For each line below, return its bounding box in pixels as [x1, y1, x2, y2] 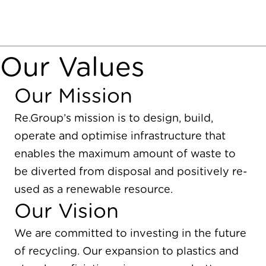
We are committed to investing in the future [14, 229, 246, 239]
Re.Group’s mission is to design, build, [14, 113, 213, 124]
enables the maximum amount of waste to [14, 149, 236, 160]
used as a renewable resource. [14, 185, 173, 195]
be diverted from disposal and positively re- [14, 167, 247, 178]
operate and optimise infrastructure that [14, 131, 226, 142]
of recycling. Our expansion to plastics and [14, 246, 239, 257]
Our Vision [14, 202, 119, 222]
